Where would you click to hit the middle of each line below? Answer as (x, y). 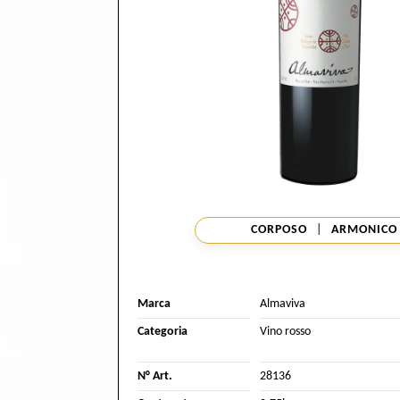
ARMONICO (365, 229)
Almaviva (282, 304)
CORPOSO (279, 229)
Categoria (162, 332)
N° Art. (155, 376)
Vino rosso (285, 332)
